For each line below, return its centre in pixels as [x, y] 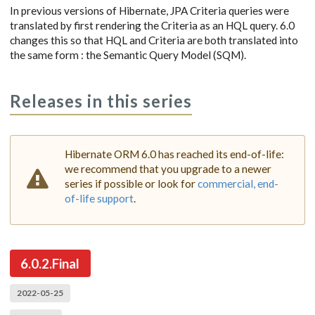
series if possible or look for [131, 183]
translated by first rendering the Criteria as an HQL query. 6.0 [152, 25]
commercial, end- [238, 183]
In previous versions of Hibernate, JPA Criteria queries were [149, 10]
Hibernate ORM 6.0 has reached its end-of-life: [174, 154]
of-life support [99, 198]
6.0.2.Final [50, 263]
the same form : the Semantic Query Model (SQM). [128, 54]
